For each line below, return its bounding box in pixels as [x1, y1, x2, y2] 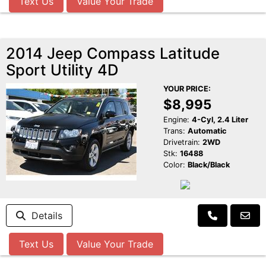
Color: [163, 160, 185, 170]
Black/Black [187, 160, 230, 170]
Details [26, 210, 62, 222]
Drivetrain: [163, 138, 200, 147]
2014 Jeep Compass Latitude [6, 44, 220, 63]
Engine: [163, 115, 189, 125]
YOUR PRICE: [163, 84, 211, 94]
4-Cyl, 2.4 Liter [191, 115, 248, 125]
